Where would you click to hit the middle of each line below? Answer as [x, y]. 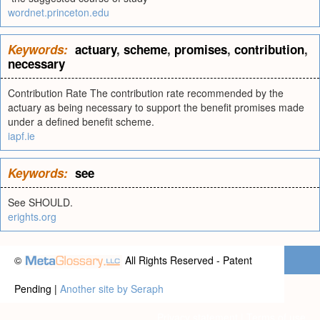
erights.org [32, 216]
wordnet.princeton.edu [59, 12]
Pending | [37, 289]
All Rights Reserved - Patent [187, 260]
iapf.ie [21, 136]
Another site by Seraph [112, 289]
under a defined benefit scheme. [81, 121]
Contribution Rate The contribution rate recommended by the [146, 93]
